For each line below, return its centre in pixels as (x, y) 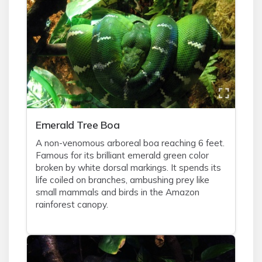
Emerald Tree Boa (77, 125)
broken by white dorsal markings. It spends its (128, 168)
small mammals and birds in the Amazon (118, 192)
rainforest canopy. (72, 204)
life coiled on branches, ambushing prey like (123, 180)
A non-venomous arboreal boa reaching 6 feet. (130, 143)
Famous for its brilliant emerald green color (122, 155)
